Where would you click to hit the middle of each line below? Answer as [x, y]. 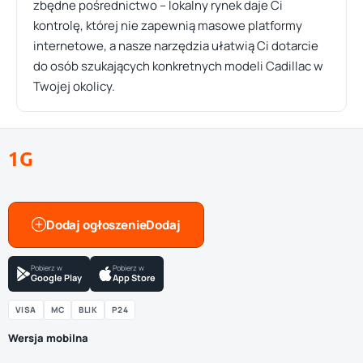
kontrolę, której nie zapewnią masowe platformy [168, 26]
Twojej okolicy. [74, 86]
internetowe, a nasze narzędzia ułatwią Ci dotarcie [176, 46]
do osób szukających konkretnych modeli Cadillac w [178, 66]
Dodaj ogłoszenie [96, 224]
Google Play [56, 277]
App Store [134, 277]
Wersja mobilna [48, 338]
